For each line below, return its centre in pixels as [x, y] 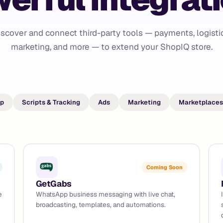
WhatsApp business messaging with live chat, [105, 194]
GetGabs [54, 183]
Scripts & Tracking [51, 102]
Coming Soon [164, 167]
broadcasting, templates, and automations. [101, 204]
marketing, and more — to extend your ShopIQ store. [111, 47]
